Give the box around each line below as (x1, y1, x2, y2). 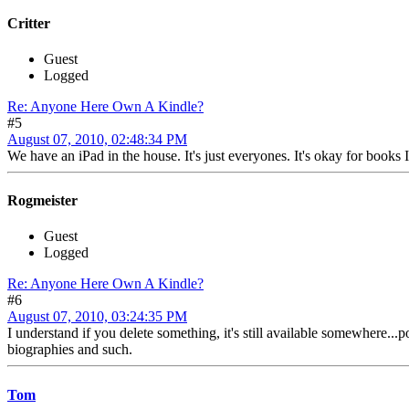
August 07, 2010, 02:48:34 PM (7, 131, 187, 147)
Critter (7, 15, 50, 31)
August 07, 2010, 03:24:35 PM (7, 309, 187, 325)
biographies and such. (7, 341, 136, 358)
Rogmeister (7, 193, 78, 209)
